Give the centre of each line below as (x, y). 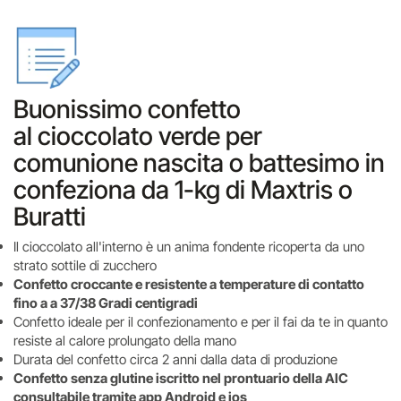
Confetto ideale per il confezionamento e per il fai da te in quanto (200, 322)
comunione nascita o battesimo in (199, 163)
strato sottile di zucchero (87, 265)
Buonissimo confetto (127, 109)
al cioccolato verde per (138, 136)
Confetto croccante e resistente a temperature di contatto (189, 284)
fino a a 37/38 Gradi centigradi (106, 303)
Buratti (50, 217)
